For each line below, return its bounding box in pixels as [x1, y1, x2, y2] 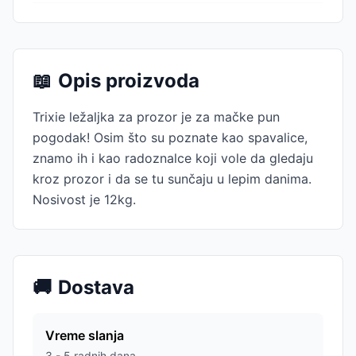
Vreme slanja [45, 327, 124, 343]
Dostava [58, 276, 134, 299]
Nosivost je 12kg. [33, 192, 136, 207]
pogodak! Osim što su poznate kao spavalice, [33, 130, 308, 145]
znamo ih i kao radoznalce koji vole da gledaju [33, 150, 313, 166]
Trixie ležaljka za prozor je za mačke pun [33, 109, 280, 125]
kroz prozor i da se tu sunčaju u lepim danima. [33, 171, 311, 187]
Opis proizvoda [58, 69, 199, 92]
